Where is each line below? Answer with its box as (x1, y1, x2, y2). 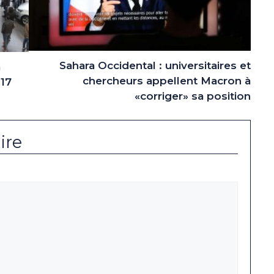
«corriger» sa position (135, 90, 251, 103)
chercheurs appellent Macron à (83, 75, 251, 87)
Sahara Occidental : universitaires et (59, 59, 251, 72)
